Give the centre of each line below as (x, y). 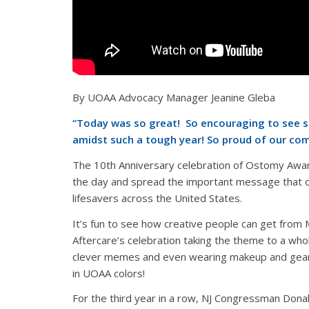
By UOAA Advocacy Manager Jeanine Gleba (173, 98)
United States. (208, 198)
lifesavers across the (123, 198)
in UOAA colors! (108, 273)
